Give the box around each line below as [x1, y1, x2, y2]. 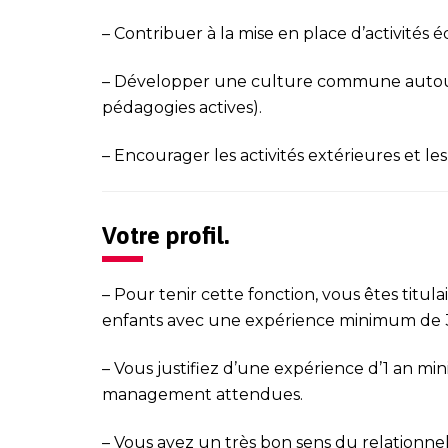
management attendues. [102, 384, 303, 404]
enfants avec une [102, 310, 245, 330]
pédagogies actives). [102, 97, 262, 117]
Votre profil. [102, 221, 229, 249]
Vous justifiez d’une [114, 358, 274, 378]
